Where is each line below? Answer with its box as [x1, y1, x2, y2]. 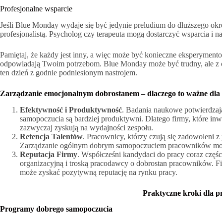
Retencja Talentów [20, 132, 83, 141]
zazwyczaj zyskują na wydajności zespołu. [20, 123, 153, 132]
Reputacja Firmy [20, 150, 77, 159]
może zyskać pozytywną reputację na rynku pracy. [20, 167, 177, 176]
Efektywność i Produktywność [20, 105, 122, 114]
